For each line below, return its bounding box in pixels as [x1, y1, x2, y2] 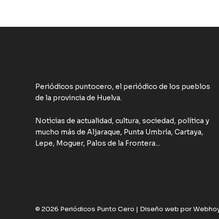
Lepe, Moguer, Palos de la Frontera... [35, 139, 160, 148]
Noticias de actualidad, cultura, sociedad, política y [35, 116, 209, 126]
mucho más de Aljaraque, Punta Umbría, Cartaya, [35, 128, 203, 137]
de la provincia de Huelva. [35, 93, 122, 102]
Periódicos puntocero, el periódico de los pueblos [35, 82, 210, 91]
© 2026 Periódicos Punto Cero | [35, 204, 140, 213]
